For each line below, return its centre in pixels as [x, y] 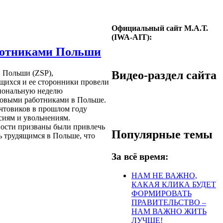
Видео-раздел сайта [164, 75]
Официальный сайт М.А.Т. [160, 28]
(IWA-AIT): [132, 37]
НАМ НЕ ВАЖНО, [164, 176]
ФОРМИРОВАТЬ [162, 194]
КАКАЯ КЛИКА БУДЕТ [174, 185]
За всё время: [140, 156]
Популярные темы [162, 134]
